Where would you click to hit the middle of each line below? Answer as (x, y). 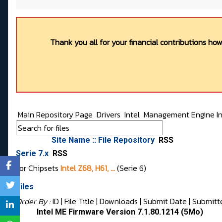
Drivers (110, 115)
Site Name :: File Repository (104, 140)
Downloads (119, 201)
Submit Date (165, 201)
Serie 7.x (33, 154)
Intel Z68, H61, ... (88, 168)
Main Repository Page (54, 115)
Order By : (34, 201)
